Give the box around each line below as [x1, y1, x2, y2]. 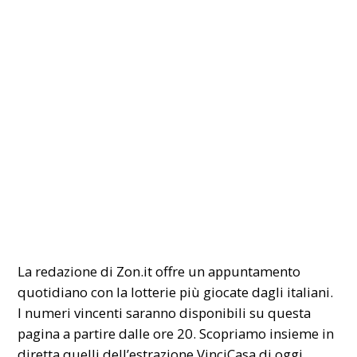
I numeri [18, 303, 75, 322]
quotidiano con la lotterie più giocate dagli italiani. [18, 282, 334, 301]
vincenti [74, 303, 124, 322]
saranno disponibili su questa [123, 303, 312, 322]
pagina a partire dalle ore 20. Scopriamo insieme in [18, 324, 335, 343]
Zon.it [113, 261, 153, 280]
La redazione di [18, 261, 114, 280]
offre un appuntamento [152, 261, 301, 280]
